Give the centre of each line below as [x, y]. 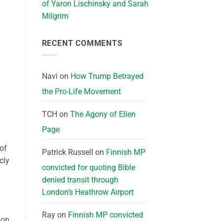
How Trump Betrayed [107, 76]
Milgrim [55, 16]
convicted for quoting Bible [88, 168]
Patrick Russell [67, 152]
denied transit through [80, 180]
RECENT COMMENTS [82, 43]
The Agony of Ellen [103, 114]
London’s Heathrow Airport [88, 192]
